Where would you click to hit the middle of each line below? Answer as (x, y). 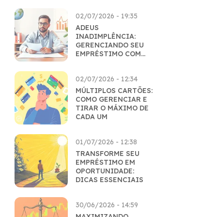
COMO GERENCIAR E (111, 99)
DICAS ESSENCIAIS (109, 180)
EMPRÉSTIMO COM (108, 54)
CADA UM (92, 117)
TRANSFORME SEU (108, 154)
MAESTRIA (94, 62)
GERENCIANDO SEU (110, 45)
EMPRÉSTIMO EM (105, 162)
